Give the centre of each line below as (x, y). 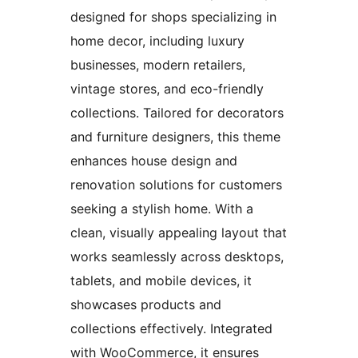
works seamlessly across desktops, (177, 257)
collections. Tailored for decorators (177, 113)
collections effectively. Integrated (171, 329)
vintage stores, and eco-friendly (167, 89)
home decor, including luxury (157, 41)
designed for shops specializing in (173, 17)
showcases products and (146, 305)
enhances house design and (154, 161)
